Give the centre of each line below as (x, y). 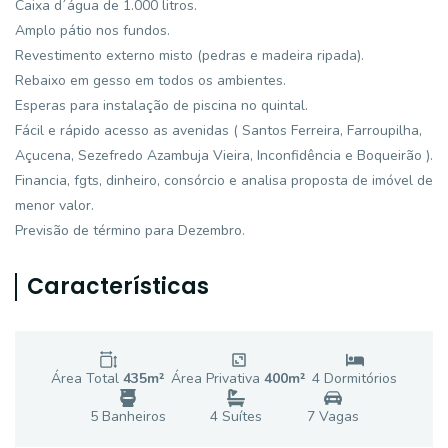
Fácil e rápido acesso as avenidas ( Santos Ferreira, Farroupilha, (218, 130)
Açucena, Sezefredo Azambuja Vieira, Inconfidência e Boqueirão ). (224, 155)
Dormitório (355, 378)
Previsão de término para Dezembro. (130, 230)
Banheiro (128, 416)
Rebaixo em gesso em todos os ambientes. (150, 80)
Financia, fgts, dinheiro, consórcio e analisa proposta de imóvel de (224, 180)
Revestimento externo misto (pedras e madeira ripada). (189, 55)
